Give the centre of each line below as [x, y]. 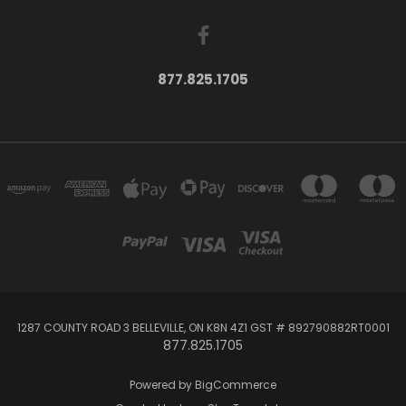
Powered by [162, 384]
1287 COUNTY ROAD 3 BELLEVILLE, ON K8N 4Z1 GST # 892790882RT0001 [203, 327]
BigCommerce [236, 384]
